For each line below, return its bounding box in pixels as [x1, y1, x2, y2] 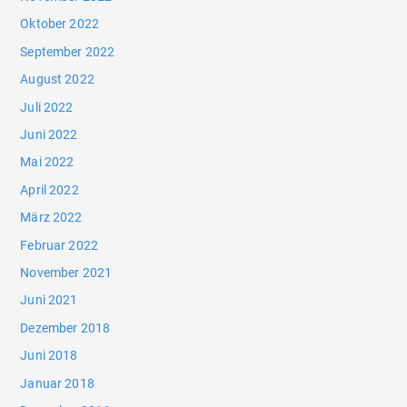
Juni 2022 [20, 127, 78, 143]
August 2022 [20, 72, 94, 87]
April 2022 [20, 182, 79, 197]
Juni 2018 [20, 348, 78, 363]
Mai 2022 [20, 154, 74, 170]
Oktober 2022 [20, 16, 100, 32]
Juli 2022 [20, 99, 74, 114]
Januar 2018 [20, 375, 94, 391]
